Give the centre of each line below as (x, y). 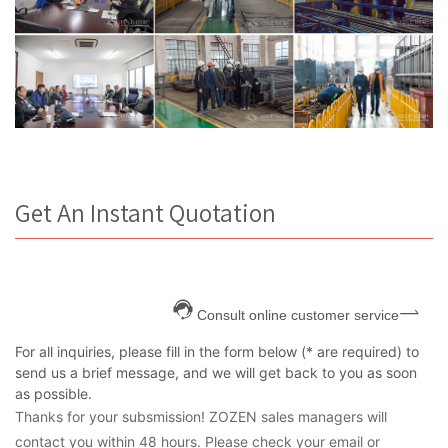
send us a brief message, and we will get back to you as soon (216, 373)
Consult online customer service (298, 315)
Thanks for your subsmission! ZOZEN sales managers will (201, 417)
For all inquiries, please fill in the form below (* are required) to (217, 352)
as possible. (53, 394)
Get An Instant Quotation (145, 213)
